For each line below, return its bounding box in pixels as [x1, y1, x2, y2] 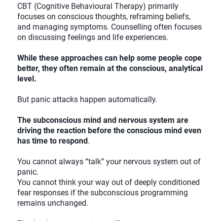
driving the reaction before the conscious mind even [17, 126, 201, 136]
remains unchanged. [17, 198, 88, 208]
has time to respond [17, 136, 88, 146]
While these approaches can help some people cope [17, 53, 202, 63]
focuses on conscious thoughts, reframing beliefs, [17, 12, 190, 22]
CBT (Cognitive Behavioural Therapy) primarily [17, 1, 179, 11]
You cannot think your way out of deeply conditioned [17, 178, 200, 187]
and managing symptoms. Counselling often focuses [17, 22, 202, 32]
